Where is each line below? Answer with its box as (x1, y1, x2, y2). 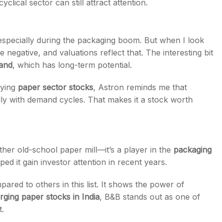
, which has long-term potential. (12, 60, 132, 70)
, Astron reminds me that (93, 82, 187, 92)
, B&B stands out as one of (100, 192, 200, 202)
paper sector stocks (18, 82, 93, 92)
